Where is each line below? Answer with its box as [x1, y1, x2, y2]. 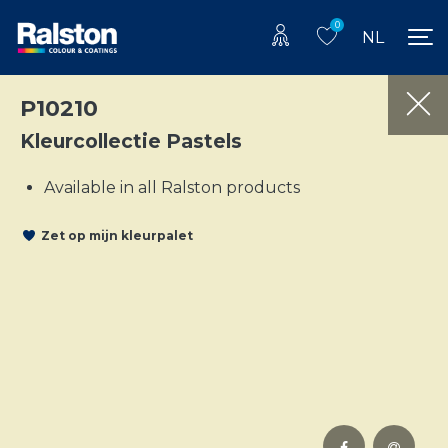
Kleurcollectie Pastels [20, 128, 242, 153]
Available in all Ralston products [44, 177, 300, 197]
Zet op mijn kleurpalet [41, 228, 193, 244]
